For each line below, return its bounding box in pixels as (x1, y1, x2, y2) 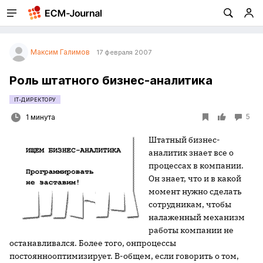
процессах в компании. (149, 160, 244, 171)
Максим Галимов (31, 48, 90, 56)
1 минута (26, 113, 55, 122)
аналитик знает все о (149, 147, 234, 158)
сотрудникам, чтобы (149, 199, 231, 210)
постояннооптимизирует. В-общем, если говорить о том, (9, 251, 239, 261)
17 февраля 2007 (97, 48, 151, 56)
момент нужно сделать (149, 186, 242, 197)
